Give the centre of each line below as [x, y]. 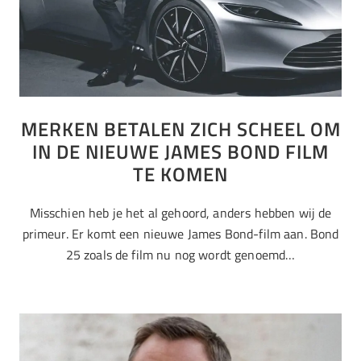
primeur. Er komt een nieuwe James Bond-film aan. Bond [180, 234]
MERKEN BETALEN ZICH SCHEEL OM [180, 129]
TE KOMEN [180, 174]
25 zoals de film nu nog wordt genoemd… [180, 255]
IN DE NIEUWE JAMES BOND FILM [180, 152]
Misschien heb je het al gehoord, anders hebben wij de [180, 213]
